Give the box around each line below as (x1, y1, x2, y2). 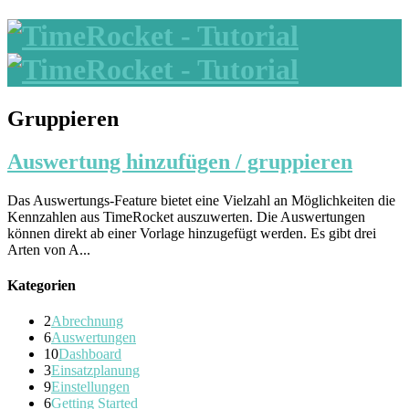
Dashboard (58, 346, 121, 362)
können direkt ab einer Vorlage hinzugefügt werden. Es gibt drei (7, 225, 376, 241)
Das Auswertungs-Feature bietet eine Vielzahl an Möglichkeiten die (7, 192, 395, 208)
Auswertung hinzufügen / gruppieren (7, 149, 352, 173)
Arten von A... (7, 241, 90, 257)
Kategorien (7, 277, 76, 293)
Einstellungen (51, 379, 130, 395)
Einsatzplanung (51, 362, 140, 379)
